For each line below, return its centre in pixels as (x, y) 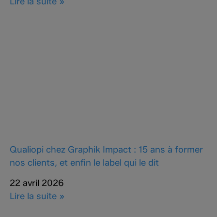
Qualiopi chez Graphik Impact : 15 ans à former (106, 150)
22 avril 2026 (37, 183)
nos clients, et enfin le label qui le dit (84, 163)
